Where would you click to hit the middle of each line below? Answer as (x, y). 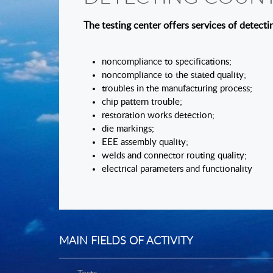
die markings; (128, 129)
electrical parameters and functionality (177, 169)
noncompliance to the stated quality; (174, 75)
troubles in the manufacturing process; (177, 89)
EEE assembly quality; (145, 142)
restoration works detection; (158, 115)
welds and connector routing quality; (174, 156)
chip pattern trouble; (142, 102)
